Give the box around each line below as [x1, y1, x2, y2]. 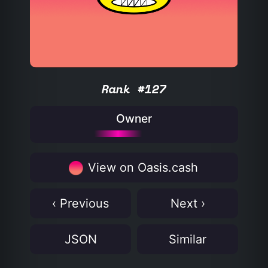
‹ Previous [52, 196, 109, 211]
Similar [169, 232, 206, 246]
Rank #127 [102, 80, 166, 98]
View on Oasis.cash [84, 160, 198, 175]
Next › [170, 196, 205, 211]
